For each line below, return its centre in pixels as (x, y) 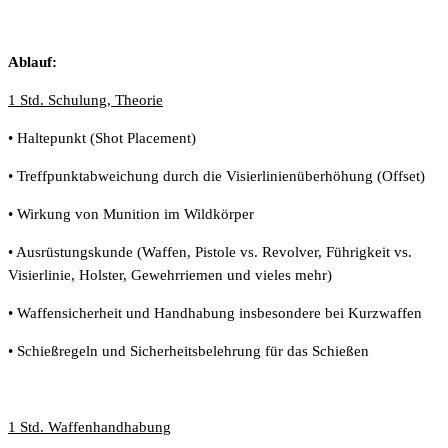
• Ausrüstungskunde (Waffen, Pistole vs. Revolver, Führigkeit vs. (210, 251)
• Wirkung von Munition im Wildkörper (131, 213)
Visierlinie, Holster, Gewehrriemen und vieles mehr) (170, 274)
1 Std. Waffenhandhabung (89, 426)
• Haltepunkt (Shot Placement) (102, 137)
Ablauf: (32, 61)
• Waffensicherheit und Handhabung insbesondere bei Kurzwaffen (215, 312)
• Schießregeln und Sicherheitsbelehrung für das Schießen (188, 350)
